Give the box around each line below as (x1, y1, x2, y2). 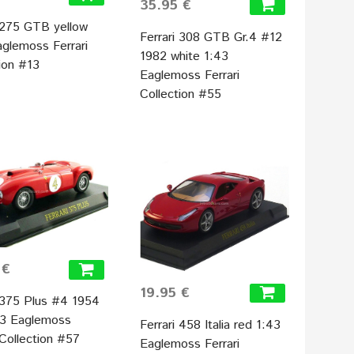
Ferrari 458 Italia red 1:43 (140, 315, 281, 334)
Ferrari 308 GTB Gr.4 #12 (140, 28, 283, 47)
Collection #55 (140, 85, 222, 104)
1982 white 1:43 (140, 47, 229, 66)
